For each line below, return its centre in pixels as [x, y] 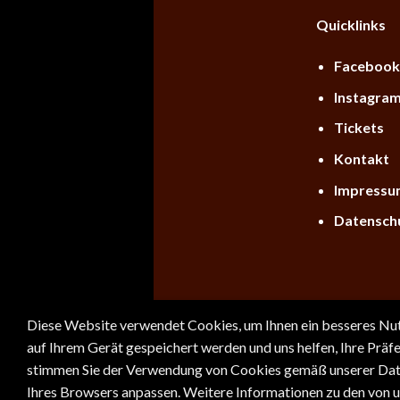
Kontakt [362, 159]
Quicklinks [350, 25]
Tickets [359, 128]
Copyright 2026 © [233, 332]
